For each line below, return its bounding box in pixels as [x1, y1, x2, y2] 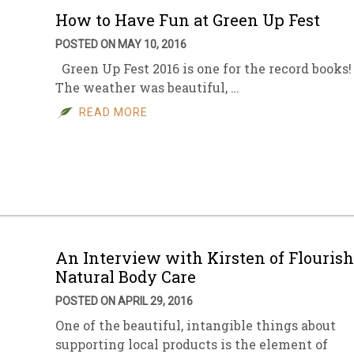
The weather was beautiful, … [55, 79, 239, 96]
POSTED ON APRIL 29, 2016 [55, 295, 193, 308]
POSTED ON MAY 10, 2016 [55, 38, 186, 51]
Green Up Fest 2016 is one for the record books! [55, 60, 352, 77]
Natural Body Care [55, 266, 196, 288]
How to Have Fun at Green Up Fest [55, 9, 320, 31]
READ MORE [79, 106, 148, 119]
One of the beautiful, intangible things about [55, 317, 336, 334]
